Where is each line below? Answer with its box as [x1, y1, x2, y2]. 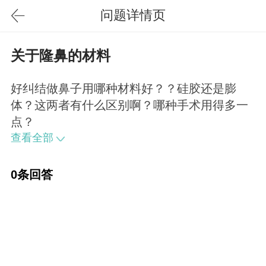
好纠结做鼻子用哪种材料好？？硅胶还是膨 [10, 82, 236, 96]
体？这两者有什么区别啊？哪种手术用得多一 [10, 99, 248, 112]
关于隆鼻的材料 [10, 47, 110, 64]
